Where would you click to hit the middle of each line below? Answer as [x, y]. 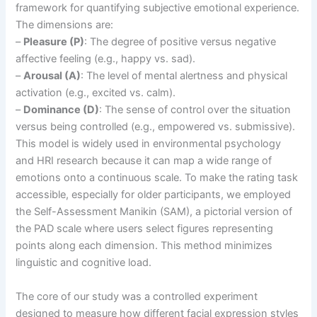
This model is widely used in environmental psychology [149, 144]
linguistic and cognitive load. [84, 263]
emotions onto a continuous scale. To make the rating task [157, 178]
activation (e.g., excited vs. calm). [96, 93]
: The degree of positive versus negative [180, 42]
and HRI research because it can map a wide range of [144, 161]
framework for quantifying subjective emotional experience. [158, 8]
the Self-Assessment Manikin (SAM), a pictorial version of [154, 212]
